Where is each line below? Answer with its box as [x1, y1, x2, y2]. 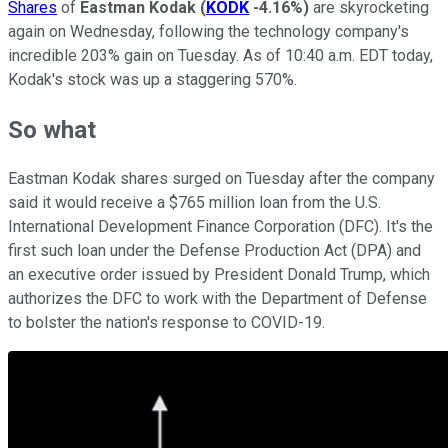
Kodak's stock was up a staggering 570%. [8, 69, 297, 89]
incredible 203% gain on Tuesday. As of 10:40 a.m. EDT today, [8, 45, 433, 65]
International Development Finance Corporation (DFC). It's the [8, 217, 433, 237]
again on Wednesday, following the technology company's [8, 21, 409, 41]
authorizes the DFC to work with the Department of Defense [8, 289, 427, 309]
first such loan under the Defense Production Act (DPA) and [8, 241, 421, 261]
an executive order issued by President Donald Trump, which [8, 265, 430, 285]
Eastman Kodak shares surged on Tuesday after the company [8, 169, 435, 189]
